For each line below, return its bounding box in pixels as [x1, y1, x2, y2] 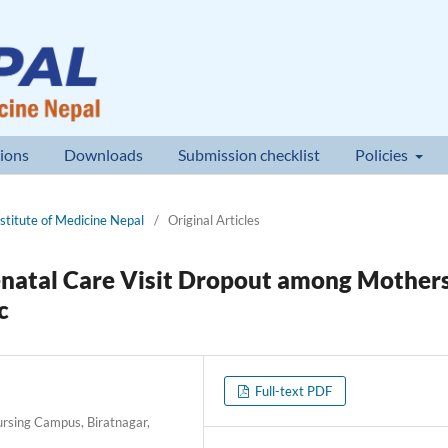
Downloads [64, 144, 144, 164]
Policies [355, 144, 412, 164]
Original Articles [168, 211, 260, 228]
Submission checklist [178, 144, 321, 164]
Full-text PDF [252, 382, 333, 399]
